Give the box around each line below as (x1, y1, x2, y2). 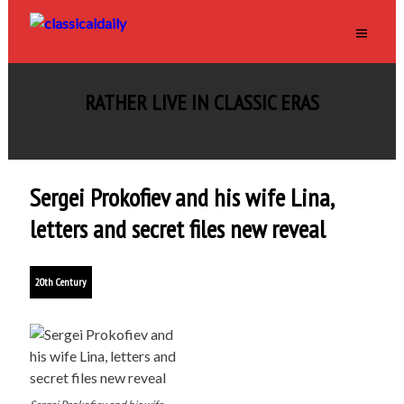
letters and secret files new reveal (29, 212, 326, 245)
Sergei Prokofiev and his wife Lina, (29, 180, 333, 214)
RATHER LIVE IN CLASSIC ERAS (84, 88, 319, 116)
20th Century (34, 275, 87, 289)
